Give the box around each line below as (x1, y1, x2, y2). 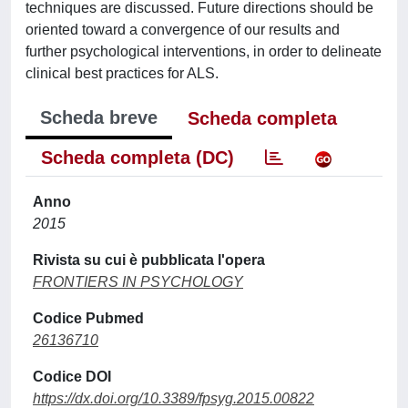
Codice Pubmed (33, 310, 144, 326)
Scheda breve (40, 107, 158, 127)
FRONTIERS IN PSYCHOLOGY (33, 273, 243, 290)
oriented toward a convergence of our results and (25, 21, 340, 37)
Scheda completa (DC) (41, 147, 234, 168)
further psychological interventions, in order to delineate (25, 43, 382, 59)
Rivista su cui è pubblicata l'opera (33, 251, 265, 268)
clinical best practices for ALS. (25, 65, 219, 81)
